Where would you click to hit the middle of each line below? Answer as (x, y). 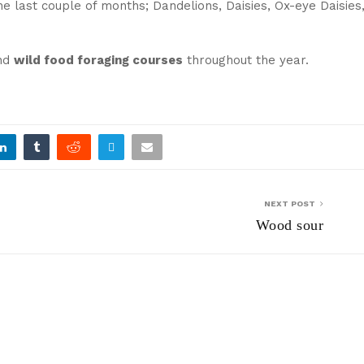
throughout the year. (246, 60)
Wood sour (289, 225)
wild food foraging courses (98, 60)
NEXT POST (290, 203)
